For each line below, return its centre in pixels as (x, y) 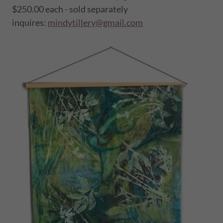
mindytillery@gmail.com (95, 23)
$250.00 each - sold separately (70, 9)
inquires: (30, 23)
